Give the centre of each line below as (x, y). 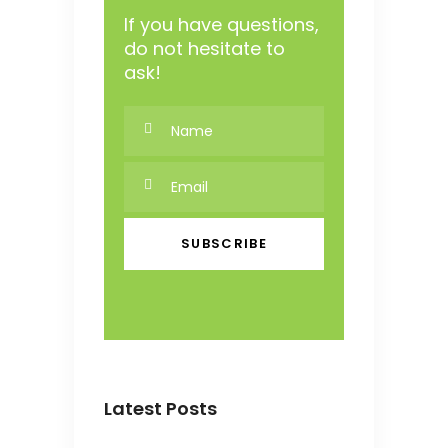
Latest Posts (160, 409)
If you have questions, (221, 25)
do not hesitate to (204, 49)
